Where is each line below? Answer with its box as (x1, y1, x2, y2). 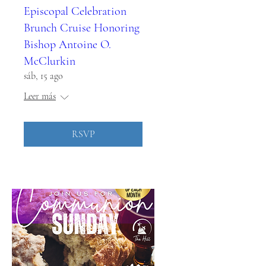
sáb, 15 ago (24, 70, 63, 82)
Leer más (24, 90, 56, 102)
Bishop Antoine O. (24, 37, 111, 52)
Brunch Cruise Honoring (24, 21, 140, 35)
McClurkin (24, 54, 75, 68)
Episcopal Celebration (24, 4, 126, 18)
